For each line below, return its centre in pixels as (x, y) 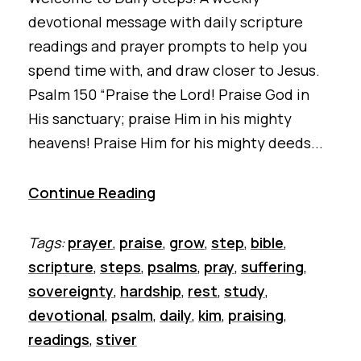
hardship (151, 290)
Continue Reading (92, 192)
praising (256, 315)
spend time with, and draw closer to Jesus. (174, 70)
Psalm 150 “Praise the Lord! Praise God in (169, 94)
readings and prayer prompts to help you (168, 46)
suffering (272, 266)
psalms (172, 266)
